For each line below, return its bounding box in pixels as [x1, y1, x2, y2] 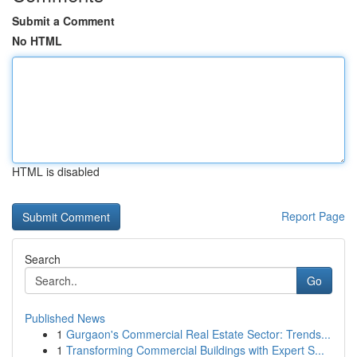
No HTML [12, 33, 62, 49]
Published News [25, 310, 105, 326]
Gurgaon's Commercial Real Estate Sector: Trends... [66, 326, 331, 342]
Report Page [281, 208, 345, 224]
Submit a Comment [12, 13, 115, 29]
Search [25, 251, 61, 267]
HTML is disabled [12, 163, 100, 179]
